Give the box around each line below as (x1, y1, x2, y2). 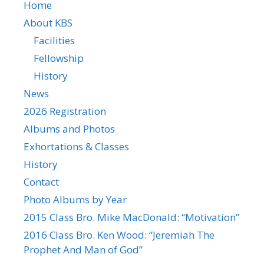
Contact (24, 174, 59, 189)
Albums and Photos (24, 121, 115, 136)
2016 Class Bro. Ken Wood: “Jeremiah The (24, 227, 214, 242)
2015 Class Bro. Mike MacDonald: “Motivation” (24, 210, 239, 224)
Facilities (34, 33, 75, 47)
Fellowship (34, 51, 84, 65)
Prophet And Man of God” (24, 242, 143, 256)
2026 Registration (24, 104, 106, 118)
